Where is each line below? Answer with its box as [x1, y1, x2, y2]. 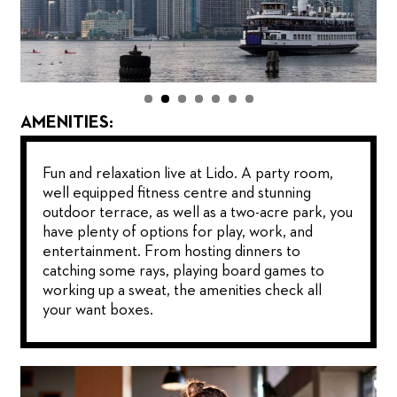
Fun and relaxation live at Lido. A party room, [43, 166, 334, 183]
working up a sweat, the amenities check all [43, 283, 323, 300]
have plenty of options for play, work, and [43, 224, 314, 241]
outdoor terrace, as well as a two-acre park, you [43, 205, 354, 222]
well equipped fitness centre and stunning [43, 185, 312, 202]
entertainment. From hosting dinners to [43, 244, 301, 261]
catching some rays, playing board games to [43, 263, 325, 280]
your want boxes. [43, 302, 154, 319]
